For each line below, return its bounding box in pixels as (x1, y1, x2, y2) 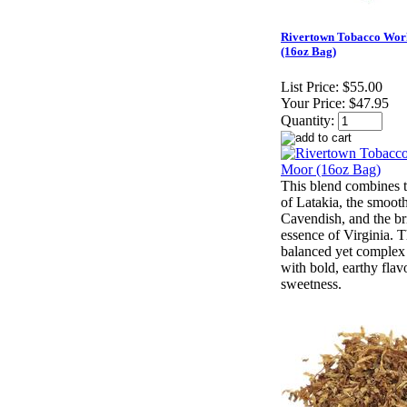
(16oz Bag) (281, 45, 336, 59)
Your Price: (281, 95, 345, 112)
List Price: (281, 79, 339, 95)
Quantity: (281, 113, 334, 129)
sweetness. (281, 276, 342, 293)
